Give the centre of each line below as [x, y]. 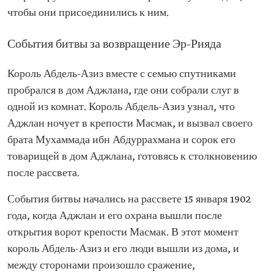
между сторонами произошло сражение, [101, 266]
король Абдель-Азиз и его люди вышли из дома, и [123, 249]
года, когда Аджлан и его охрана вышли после [115, 216]
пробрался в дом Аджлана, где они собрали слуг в [123, 91]
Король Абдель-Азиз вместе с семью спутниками [122, 74]
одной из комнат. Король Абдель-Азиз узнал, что [121, 107]
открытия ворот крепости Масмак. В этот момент [123, 233]
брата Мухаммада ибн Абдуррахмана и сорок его [121, 140]
